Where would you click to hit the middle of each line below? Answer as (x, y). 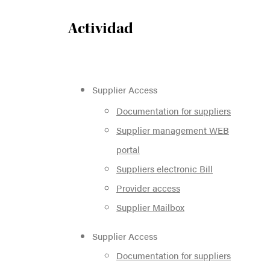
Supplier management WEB (173, 130)
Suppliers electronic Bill (165, 168)
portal (128, 149)
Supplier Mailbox (150, 207)
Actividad (101, 28)
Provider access (148, 187)
